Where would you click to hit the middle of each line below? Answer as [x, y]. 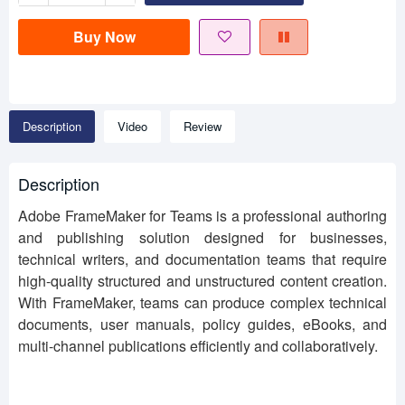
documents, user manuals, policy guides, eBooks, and [202, 325]
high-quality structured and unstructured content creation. [202, 281]
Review [202, 127]
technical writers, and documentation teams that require [202, 259]
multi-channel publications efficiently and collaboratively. [198, 346]
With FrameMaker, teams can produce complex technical [202, 303]
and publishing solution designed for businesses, [202, 238]
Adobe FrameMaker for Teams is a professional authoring [202, 216]
